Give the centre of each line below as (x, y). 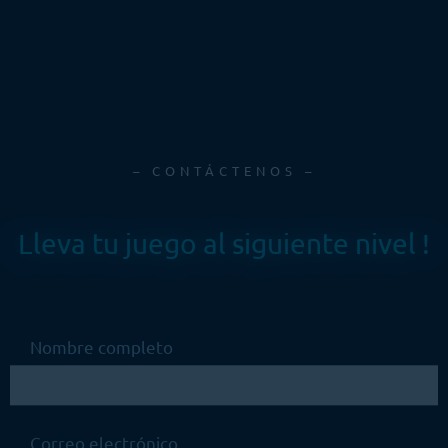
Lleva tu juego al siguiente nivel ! (224, 244)
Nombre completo (101, 347)
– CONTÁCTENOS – (224, 171)
